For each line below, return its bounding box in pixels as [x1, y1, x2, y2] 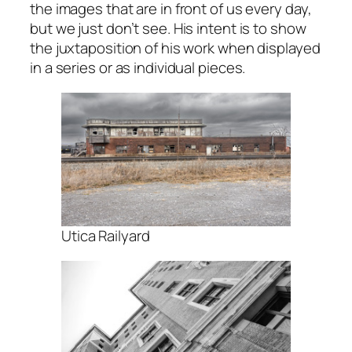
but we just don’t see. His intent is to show [30, 18, 306, 39]
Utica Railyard [61, 225, 150, 247]
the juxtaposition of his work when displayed [30, 38, 321, 59]
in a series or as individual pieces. [30, 57, 249, 79]
